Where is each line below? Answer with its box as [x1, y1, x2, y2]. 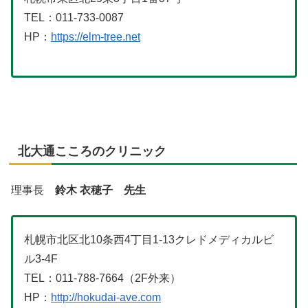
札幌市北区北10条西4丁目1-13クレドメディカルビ [24, 234, 274, 246]
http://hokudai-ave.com [51, 291, 161, 304]
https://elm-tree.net [51, 31, 140, 43]
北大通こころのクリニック [18, 144, 166, 159]
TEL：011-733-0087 [24, 12, 124, 24]
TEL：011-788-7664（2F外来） [24, 272, 181, 285]
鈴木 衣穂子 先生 [55, 184, 146, 196]
